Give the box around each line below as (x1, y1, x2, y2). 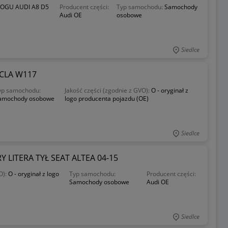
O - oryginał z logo (8, 169, 60, 178)
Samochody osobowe (69, 178, 130, 186)
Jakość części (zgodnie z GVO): (65, 86, 152, 95)
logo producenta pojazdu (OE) (65, 94, 149, 103)
